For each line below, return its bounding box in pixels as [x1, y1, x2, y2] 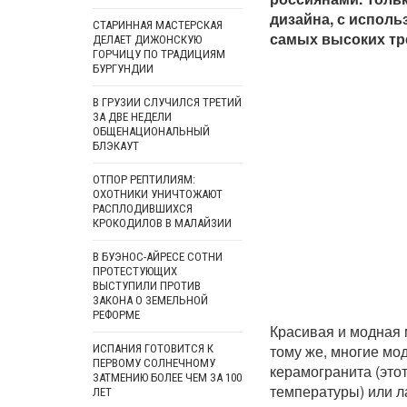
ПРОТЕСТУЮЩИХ [93, 264, 177, 278]
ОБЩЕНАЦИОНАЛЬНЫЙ [93, 124, 210, 138]
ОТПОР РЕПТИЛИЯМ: [93, 173, 195, 186]
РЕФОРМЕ [93, 308, 140, 322]
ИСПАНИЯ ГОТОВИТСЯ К [93, 342, 213, 355]
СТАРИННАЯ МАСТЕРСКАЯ [93, 18, 223, 32]
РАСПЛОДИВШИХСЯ [93, 202, 193, 215]
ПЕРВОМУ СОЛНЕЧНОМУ [93, 356, 215, 370]
